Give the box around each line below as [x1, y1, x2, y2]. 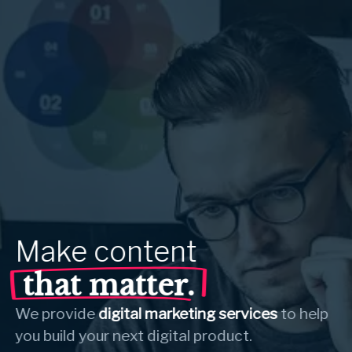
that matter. [23, 268, 195, 304]
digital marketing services [98, 304, 278, 324]
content [93, 234, 203, 269]
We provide [15, 304, 99, 324]
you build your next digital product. [15, 326, 253, 346]
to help [277, 304, 329, 324]
